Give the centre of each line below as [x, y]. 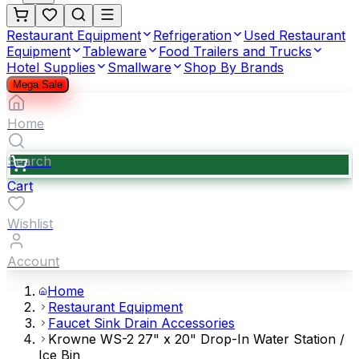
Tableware [115, 51]
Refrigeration [192, 35]
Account [33, 261]
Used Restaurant [294, 35]
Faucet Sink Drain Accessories [141, 323]
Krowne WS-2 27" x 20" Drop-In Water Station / [196, 339]
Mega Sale [38, 85]
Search [29, 161]
